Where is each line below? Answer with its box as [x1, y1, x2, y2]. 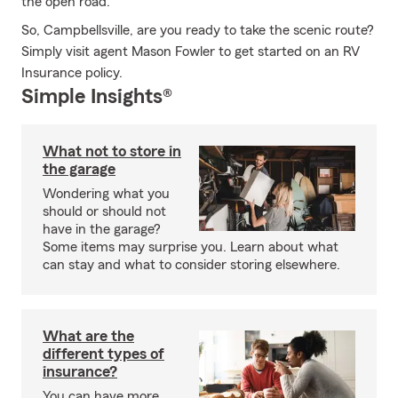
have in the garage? [43, 222, 161, 236]
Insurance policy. [21, 66, 123, 80]
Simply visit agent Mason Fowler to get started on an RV [21, 44, 360, 59]
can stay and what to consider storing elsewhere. [43, 258, 340, 272]
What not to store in [43, 143, 181, 159]
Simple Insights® [21, 86, 172, 107]
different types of [43, 346, 164, 362]
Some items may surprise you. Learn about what [43, 240, 338, 254]
